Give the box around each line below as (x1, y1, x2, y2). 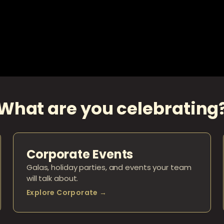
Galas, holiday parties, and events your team (26, 162, 191, 173)
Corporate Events (26, 146, 133, 163)
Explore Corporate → (26, 187, 107, 198)
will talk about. (26, 173, 78, 184)
